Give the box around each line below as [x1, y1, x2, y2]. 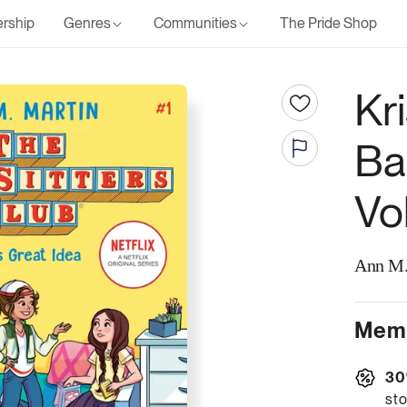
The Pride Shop [279, 15, 377, 32]
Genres [63, 15, 111, 32]
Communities [153, 15, 237, 32]
